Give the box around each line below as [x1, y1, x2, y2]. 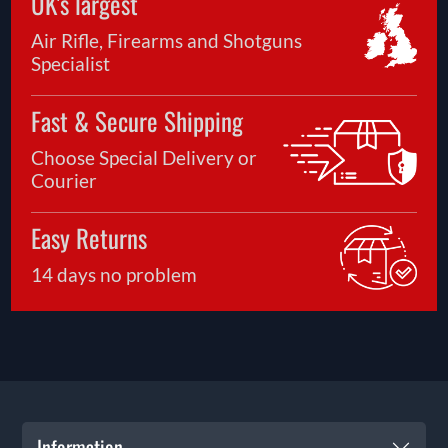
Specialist [31, 52, 111, 76]
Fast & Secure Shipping [31, 102, 244, 140]
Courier [31, 169, 98, 193]
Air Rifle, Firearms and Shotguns [31, 29, 303, 53]
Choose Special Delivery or [31, 146, 258, 170]
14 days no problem [31, 263, 198, 287]
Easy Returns [31, 219, 148, 257]
